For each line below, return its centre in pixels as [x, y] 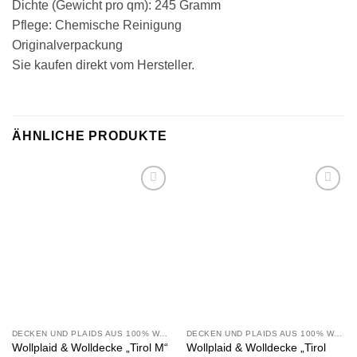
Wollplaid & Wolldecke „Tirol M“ [90, 347]
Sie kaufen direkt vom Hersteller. [103, 65]
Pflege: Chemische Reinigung [97, 25]
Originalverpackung [67, 45]
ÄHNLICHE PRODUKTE [90, 136]
